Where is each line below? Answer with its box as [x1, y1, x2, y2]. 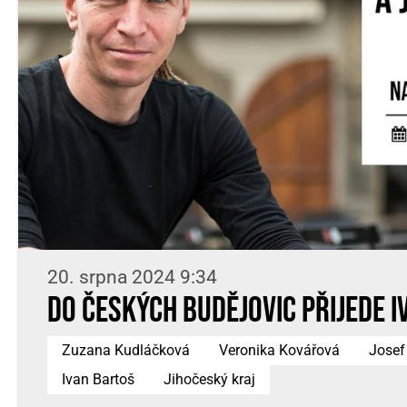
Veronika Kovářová [219, 342, 340, 359]
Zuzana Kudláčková [62, 342, 190, 359]
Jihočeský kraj [164, 371, 255, 388]
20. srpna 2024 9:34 [47, 266, 217, 288]
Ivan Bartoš [62, 371, 134, 388]
